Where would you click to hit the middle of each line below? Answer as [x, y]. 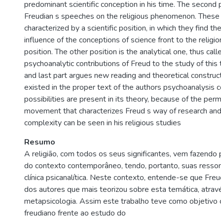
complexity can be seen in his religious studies [103, 123]
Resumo [40, 142]
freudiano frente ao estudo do [75, 213]
